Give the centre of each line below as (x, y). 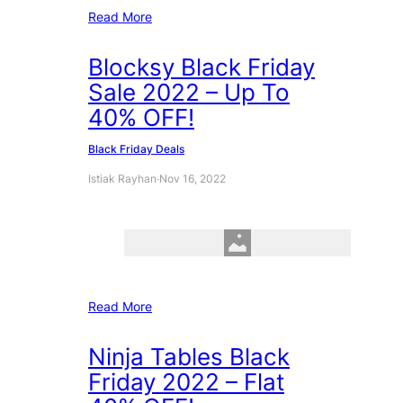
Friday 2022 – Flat (186, 382)
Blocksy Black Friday (201, 67)
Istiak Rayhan (122, 179)
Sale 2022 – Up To (189, 93)
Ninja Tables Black (189, 357)
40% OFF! (141, 118)
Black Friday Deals (136, 149)
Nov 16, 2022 (193, 179)
